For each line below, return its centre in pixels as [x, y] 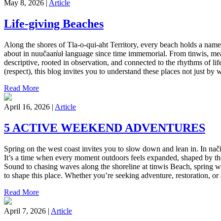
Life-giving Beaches [54, 24]
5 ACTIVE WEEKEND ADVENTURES [105, 128]
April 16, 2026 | [29, 107]
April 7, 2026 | [27, 211]
